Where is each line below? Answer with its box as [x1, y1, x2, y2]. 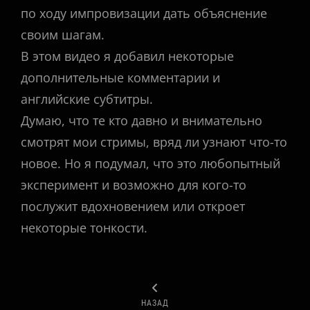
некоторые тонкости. [21, 219, 147, 236]
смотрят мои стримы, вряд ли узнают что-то [21, 133, 287, 150]
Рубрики [20, 262, 60, 276]
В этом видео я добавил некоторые [21, 47, 234, 64]
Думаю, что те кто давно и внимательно [21, 111, 262, 129]
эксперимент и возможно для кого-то [21, 176, 246, 193]
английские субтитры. [21, 90, 153, 107]
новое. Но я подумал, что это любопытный [21, 154, 280, 172]
